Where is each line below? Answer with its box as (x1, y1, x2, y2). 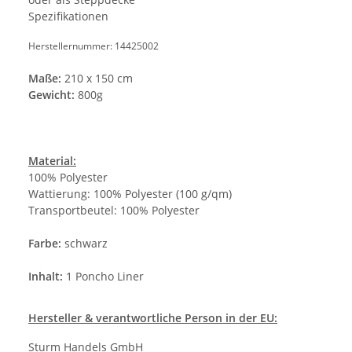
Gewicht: (28, 86, 75, 102)
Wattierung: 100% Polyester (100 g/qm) (28, 185, 232, 201)
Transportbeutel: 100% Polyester (28, 202, 200, 218)
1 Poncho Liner (63, 268, 147, 284)
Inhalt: (28, 268, 63, 284)
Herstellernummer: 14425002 (28, 38, 159, 53)
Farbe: (28, 235, 61, 251)
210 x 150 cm (61, 70, 133, 86)
